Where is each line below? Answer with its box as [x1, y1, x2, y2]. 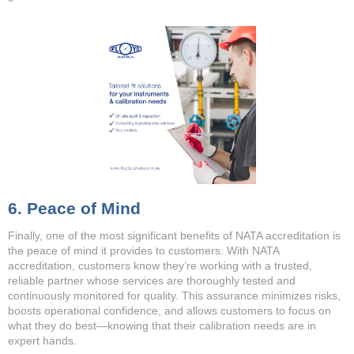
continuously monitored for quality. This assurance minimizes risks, [8, 289, 341, 302]
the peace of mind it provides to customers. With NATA [8, 244, 279, 257]
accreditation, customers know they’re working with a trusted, [8, 259, 312, 272]
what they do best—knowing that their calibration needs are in [8, 319, 316, 332]
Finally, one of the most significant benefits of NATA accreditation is [8, 229, 341, 242]
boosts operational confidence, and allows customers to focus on [8, 304, 331, 317]
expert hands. [8, 334, 77, 347]
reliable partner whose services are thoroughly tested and [8, 274, 296, 287]
